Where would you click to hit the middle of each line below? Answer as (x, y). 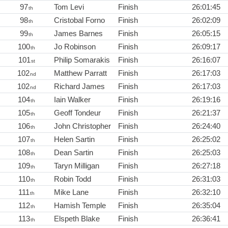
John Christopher (82, 126)
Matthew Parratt (80, 73)
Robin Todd (73, 179)
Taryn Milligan (77, 166)
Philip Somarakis (82, 60)
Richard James (79, 87)
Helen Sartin (74, 139)
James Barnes (78, 34)
